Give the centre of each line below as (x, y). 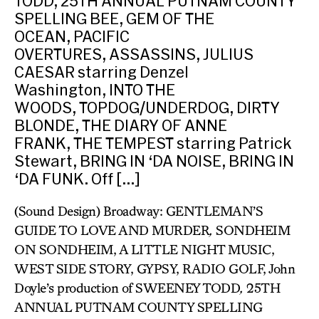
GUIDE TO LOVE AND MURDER (112, 230)
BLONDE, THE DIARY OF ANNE (121, 125)
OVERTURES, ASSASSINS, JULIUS (134, 54)
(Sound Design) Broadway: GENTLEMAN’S (138, 211)
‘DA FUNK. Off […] (77, 178)
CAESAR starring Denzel (101, 72)
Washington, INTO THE (95, 89)
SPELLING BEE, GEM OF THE (114, 18)
